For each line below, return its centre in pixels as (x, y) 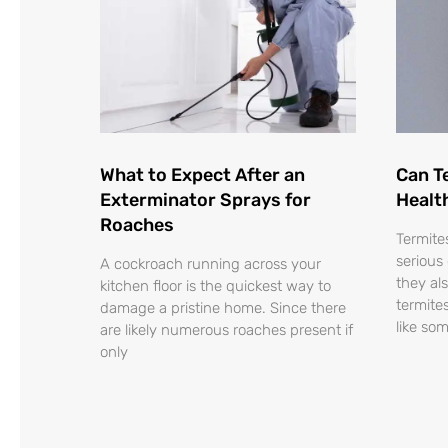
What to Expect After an (202, 175)
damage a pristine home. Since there (223, 308)
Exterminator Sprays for (205, 200)
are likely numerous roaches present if (226, 330)
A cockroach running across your (210, 264)
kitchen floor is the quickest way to (215, 286)
